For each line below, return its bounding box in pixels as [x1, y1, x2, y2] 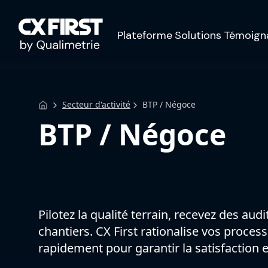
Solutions [175, 28, 221, 42]
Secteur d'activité [62, 99, 130, 110]
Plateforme [117, 28, 172, 42]
